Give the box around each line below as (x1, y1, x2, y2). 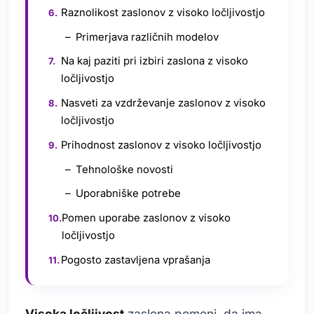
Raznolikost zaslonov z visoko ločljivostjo (61, 6, 266, 19)
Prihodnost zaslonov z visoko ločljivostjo (61, 138, 262, 151)
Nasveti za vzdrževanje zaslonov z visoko (61, 97, 266, 110)
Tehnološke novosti (75, 163, 173, 176)
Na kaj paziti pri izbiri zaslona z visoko (61, 55, 249, 68)
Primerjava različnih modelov (75, 30, 219, 43)
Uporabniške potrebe (75, 187, 181, 200)
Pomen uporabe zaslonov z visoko (61, 212, 231, 225)
